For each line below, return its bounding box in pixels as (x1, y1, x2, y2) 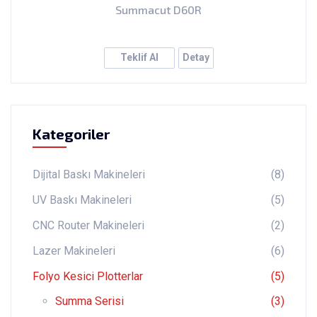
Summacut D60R (115, 2, 202, 16)
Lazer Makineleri (33, 243, 115, 258)
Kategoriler (33, 125, 110, 142)
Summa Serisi (55, 294, 124, 308)
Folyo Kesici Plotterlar (33, 269, 143, 283)
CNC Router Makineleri (33, 218, 144, 232)
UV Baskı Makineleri (33, 192, 132, 207)
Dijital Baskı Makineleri (33, 167, 145, 181)
